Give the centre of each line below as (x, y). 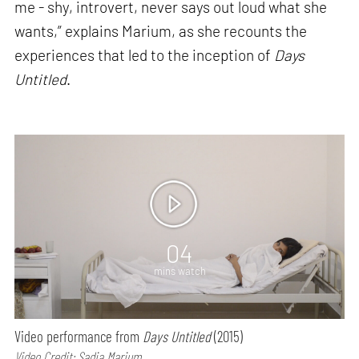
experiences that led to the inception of (145, 54)
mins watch (179, 270)
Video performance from (79, 337)
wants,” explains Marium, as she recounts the (161, 30)
